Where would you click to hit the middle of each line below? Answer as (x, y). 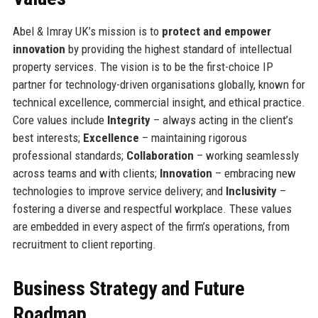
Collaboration (160, 155)
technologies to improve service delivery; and (119, 191)
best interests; (48, 137)
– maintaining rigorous (193, 137)
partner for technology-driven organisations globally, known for (159, 84)
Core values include (60, 120)
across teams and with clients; (86, 173)
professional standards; (69, 155)
